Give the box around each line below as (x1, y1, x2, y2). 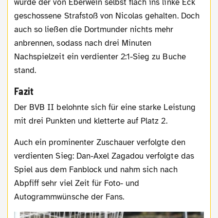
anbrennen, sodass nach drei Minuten (14, 37, 152, 48)
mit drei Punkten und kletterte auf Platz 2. (14, 115, 167, 126)
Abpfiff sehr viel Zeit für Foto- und (14, 178, 140, 188)
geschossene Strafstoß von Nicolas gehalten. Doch (14, 10, 200, 21)
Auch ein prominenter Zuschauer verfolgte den (14, 137, 20, 147)
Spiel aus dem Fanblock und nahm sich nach (14, 164, 178, 175)
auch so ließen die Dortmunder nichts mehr (14, 24, 174, 35)
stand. (14, 65, 36, 75)
